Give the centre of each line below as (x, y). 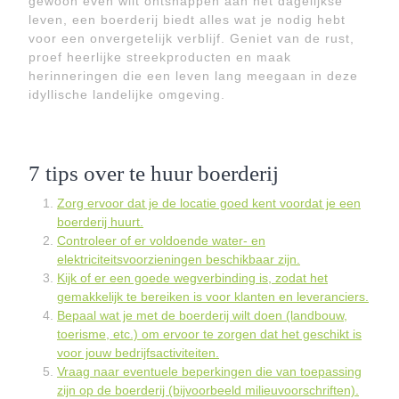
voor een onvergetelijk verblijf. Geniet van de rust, (191, 38)
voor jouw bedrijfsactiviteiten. (138, 353)
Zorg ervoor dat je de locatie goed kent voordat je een (209, 203)
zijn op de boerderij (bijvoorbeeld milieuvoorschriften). (208, 390)
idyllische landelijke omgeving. (127, 94)
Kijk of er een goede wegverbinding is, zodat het (192, 278)
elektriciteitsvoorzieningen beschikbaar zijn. (179, 259)
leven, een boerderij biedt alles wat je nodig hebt (187, 20)
